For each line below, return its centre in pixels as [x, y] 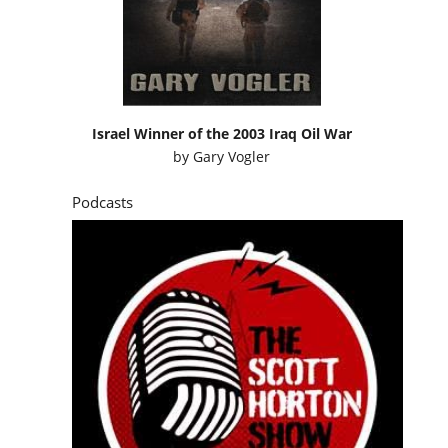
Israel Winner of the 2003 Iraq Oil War [221, 133]
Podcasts [102, 201]
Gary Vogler [232, 156]
